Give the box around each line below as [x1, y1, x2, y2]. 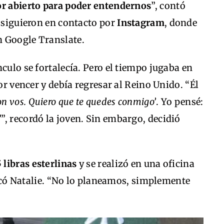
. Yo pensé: [156, 96, 203, 108]
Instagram [117, 17, 164, 29]
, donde [164, 17, 197, 29]
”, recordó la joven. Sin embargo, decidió [1, 113, 180, 125]
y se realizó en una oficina [76, 158, 194, 170]
